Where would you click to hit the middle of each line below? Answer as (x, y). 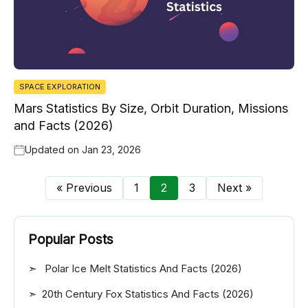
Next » (234, 187)
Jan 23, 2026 (111, 149)
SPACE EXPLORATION (60, 86)
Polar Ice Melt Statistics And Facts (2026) (142, 269)
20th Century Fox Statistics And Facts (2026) (148, 294)
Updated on (53, 149)
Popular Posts (71, 240)
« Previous (84, 187)
